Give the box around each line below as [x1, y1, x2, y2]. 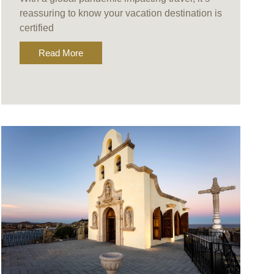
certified [19, 23, 54, 34]
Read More [38, 48, 83, 59]
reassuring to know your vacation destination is [19, 8, 222, 19]
